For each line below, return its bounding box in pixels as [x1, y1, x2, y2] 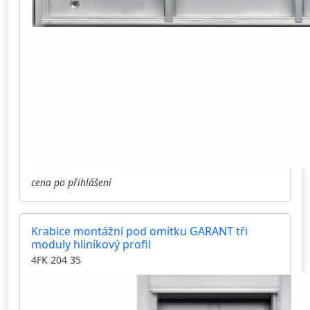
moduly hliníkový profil [31, 237, 151, 253]
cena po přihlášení [31, 176, 111, 190]
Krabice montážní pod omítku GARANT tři [31, 224, 248, 239]
